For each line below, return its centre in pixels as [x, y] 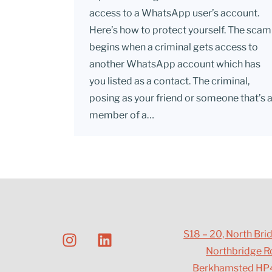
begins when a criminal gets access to [174, 47]
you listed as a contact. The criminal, [169, 81]
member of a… [122, 115]
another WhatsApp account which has [175, 64]
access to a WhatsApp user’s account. [174, 13]
